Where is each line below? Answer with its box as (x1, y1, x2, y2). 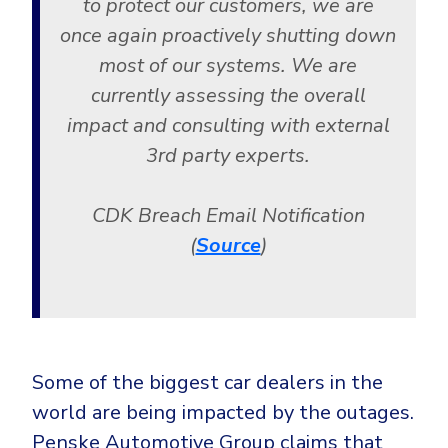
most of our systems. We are (99, 52, 357, 80)
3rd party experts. (146, 142, 310, 170)
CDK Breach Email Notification (91, 202, 365, 230)
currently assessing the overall (90, 82, 366, 110)
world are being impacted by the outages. (32, 399, 414, 427)
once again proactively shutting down (60, 22, 396, 50)
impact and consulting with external (66, 112, 390, 140)
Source (195, 232, 261, 260)
